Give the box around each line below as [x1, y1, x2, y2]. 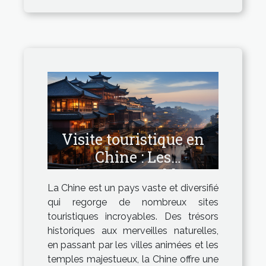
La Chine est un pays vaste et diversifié [47, 182, 218, 194]
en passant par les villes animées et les [47, 239, 218, 251]
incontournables [75, 165, 191, 185]
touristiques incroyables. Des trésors [47, 211, 218, 223]
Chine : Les [95, 147, 171, 167]
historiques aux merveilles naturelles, [47, 225, 218, 237]
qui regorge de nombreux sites [47, 197, 218, 208]
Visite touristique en [62, 129, 204, 150]
